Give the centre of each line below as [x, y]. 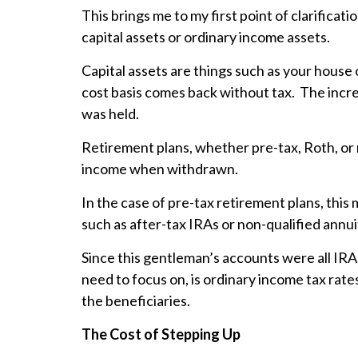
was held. [110, 114]
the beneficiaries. [136, 301]
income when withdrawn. [161, 169]
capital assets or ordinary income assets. [207, 37]
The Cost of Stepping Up [161, 334]
